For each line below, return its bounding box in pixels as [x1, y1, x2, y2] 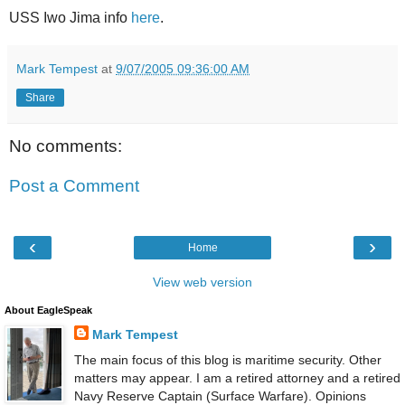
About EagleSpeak [5, 305, 92, 316]
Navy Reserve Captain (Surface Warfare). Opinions [73, 388, 366, 403]
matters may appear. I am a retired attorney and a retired [73, 370, 400, 385]
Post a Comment [9, 176, 139, 196]
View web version [153, 275, 252, 290]
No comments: [9, 137, 122, 156]
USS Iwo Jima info [9, 10, 131, 26]
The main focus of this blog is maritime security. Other [73, 352, 381, 367]
